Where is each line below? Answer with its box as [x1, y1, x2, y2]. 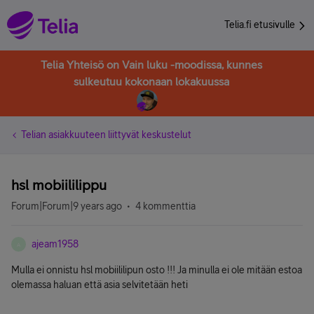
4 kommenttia [135, 200, 196, 212]
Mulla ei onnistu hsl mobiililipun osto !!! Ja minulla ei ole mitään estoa [11, 264, 302, 275]
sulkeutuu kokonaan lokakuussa [74, 75, 229, 88]
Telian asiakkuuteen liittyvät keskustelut [21, 129, 191, 140]
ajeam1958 [32, 238, 78, 250]
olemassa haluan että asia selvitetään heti [11, 279, 188, 290]
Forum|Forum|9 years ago [11, 200, 122, 212]
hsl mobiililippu [11, 177, 107, 193]
